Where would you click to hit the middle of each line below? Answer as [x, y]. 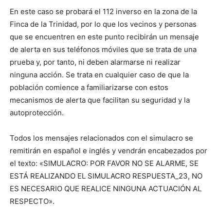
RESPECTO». [32, 201]
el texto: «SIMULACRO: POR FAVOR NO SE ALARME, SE [104, 163]
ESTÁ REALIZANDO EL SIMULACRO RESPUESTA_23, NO [106, 176]
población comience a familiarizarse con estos [89, 87]
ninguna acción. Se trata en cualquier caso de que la [99, 75]
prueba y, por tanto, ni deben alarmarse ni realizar [95, 62]
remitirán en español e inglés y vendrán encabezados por [109, 151]
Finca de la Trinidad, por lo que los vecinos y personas [103, 24]
